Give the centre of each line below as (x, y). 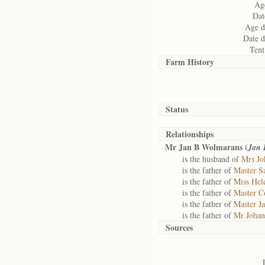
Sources (179, 227)
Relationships (190, 134)
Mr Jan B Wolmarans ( (206, 147)
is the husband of (203, 159)
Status (177, 109)
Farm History (190, 62)
